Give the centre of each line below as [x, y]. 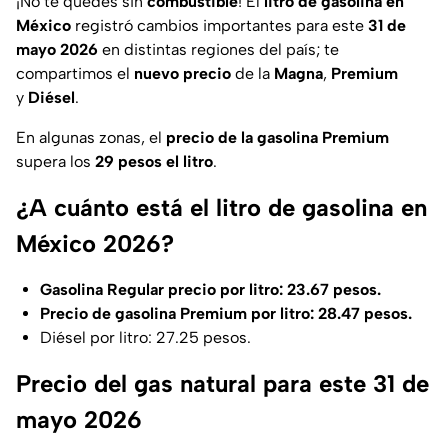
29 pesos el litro [152, 162]
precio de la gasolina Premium [275, 138]
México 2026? [95, 244]
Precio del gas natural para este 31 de [222, 384]
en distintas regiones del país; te [218, 50]
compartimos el [73, 74]
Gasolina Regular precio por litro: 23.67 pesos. [210, 290]
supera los [53, 162]
